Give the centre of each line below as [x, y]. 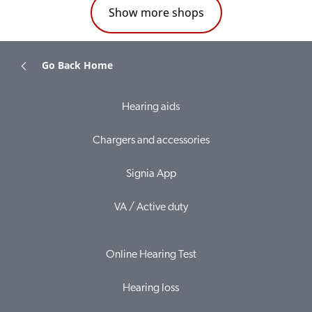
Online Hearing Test [151, 255]
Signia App [151, 174]
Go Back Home [77, 65]
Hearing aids [151, 107]
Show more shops [156, 13]
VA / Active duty [151, 208]
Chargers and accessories [151, 141]
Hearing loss [151, 288]
